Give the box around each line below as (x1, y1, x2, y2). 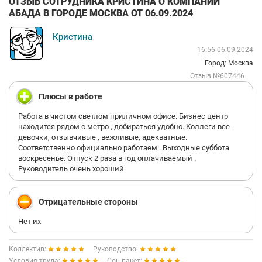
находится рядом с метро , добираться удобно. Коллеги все (18, 122, 230, 131)
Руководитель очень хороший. (18, 164, 126, 173)
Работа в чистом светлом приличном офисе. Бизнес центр (18, 112, 228, 120)
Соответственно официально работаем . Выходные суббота (18, 143, 229, 152)
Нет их (18, 217, 41, 226)
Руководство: (93, 245, 140, 253)
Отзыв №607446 (190, 72, 244, 80)
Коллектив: (9, 245, 48, 253)
